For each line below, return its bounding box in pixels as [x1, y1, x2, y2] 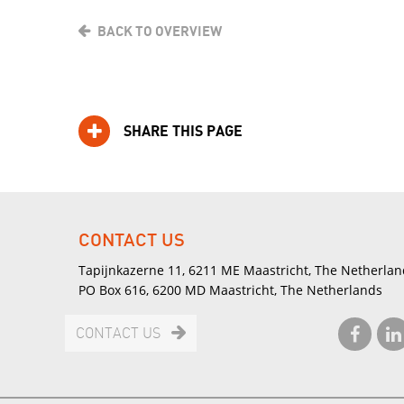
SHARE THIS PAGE [124, 124, 243, 140]
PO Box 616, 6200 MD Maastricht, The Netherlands [78, 281, 382, 298]
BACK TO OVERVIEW [96, 24, 222, 39]
